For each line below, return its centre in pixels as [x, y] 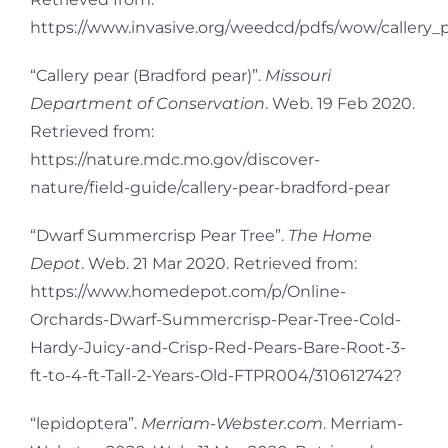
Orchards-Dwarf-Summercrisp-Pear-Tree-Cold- [215, 319]
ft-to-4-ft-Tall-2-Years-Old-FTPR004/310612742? [216, 375]
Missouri [298, 75]
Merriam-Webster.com [232, 423]
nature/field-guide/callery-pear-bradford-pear [210, 187]
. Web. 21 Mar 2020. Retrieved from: [219, 263]
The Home [330, 235]
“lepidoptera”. [85, 423]
